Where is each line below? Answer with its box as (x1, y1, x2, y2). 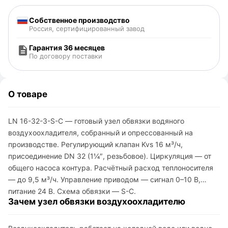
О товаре (8, 89, 47, 99)
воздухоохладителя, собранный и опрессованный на (8, 128, 193, 137)
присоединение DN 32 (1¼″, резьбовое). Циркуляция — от (8, 151, 211, 160)
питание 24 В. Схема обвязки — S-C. (8, 186, 136, 195)
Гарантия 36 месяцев (29, 43, 105, 52)
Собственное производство (29, 15, 130, 24)
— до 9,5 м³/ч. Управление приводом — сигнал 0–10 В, (8, 175, 201, 184)
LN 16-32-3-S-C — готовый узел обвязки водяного (8, 116, 184, 125)
